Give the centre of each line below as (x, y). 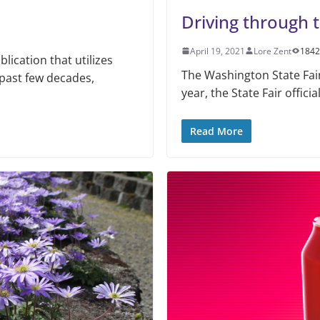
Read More (216, 131)
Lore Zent (272, 51)
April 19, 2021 (217, 51)
